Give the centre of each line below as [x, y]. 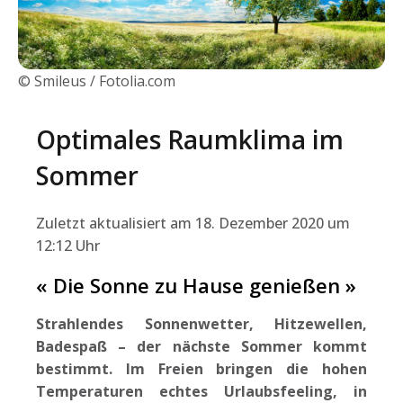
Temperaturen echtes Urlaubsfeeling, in [201, 391]
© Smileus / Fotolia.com [97, 81]
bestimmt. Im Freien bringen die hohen [201, 368]
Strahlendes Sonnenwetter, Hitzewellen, [201, 323]
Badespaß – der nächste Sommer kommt [201, 346]
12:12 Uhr [68, 245]
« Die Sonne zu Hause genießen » [196, 285]
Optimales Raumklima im [190, 139]
